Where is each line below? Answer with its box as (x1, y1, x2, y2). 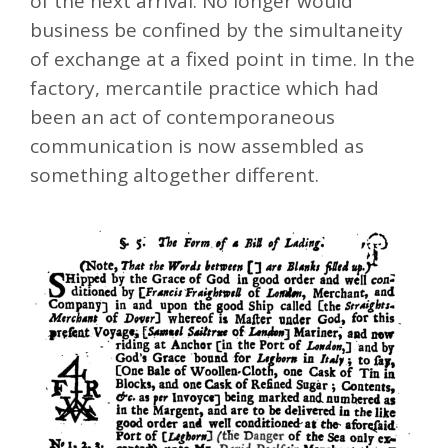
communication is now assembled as (30, 133, 364, 160)
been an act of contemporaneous (30, 104, 335, 131)
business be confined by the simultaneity (30, 17, 403, 44)
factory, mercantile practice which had (30, 75, 379, 102)
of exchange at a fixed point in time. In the (30, 46, 415, 73)
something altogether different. (30, 162, 319, 189)
